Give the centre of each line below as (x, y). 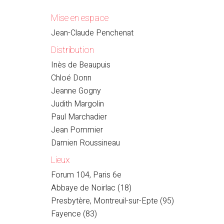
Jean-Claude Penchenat (92, 33)
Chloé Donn (71, 78)
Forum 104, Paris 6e (86, 175)
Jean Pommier (77, 130)
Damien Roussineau (85, 143)
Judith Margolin (77, 104)
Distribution (72, 50)
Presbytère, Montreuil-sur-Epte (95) (112, 201)
